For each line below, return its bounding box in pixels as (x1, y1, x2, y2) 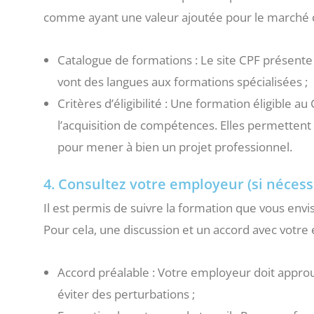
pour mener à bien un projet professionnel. (57, 138, 292, 155)
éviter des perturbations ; (57, 285, 195, 302)
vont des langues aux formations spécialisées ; (57, 73, 308, 90)
